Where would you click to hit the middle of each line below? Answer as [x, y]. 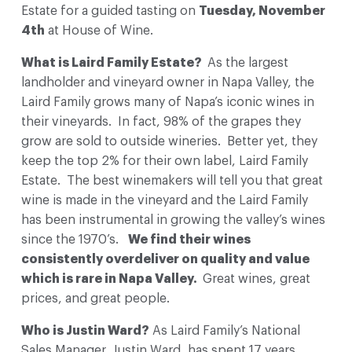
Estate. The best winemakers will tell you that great [172, 180]
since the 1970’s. [73, 239]
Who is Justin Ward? [85, 330]
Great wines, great [256, 279]
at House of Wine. [102, 30]
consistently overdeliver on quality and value [165, 259]
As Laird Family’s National [224, 330]
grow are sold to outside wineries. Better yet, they [169, 141]
